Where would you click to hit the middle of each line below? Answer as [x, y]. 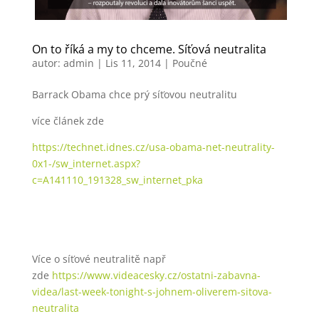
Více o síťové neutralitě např [99, 259]
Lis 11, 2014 [133, 63]
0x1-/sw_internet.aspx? [86, 164]
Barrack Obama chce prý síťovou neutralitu [134, 95]
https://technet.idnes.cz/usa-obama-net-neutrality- [153, 147]
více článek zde [68, 121]
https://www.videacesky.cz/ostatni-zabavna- [156, 276]
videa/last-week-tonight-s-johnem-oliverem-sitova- [152, 292]
